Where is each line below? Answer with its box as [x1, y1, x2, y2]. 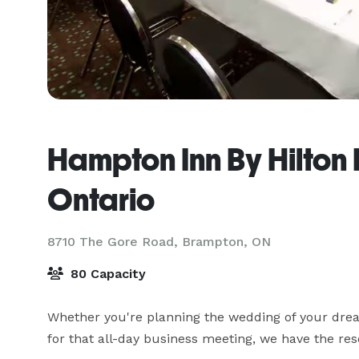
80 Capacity [67, 266, 146, 281]
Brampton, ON [182, 234, 271, 249]
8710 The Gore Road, [47, 234, 182, 249]
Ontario [47, 181, 155, 218]
